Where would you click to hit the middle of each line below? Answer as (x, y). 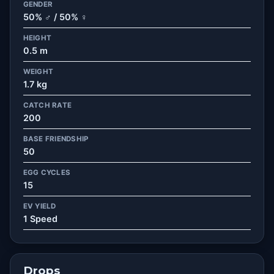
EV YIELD (39, 206)
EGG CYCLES (47, 172)
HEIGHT (37, 38)
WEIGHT (38, 71)
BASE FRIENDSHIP (56, 139)
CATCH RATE (47, 105)
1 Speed (40, 219)
